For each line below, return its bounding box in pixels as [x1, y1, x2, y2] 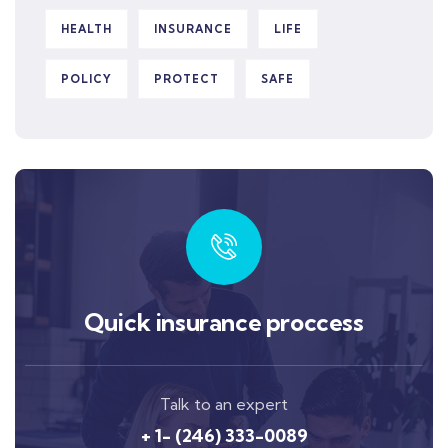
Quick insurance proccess [84, 306, 364, 337]
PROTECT [154, 71, 219, 86]
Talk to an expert [160, 393, 288, 414]
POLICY [61, 71, 112, 86]
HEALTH [61, 21, 112, 36]
